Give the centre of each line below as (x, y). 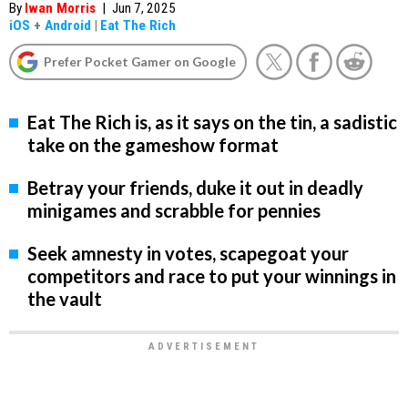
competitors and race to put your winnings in (212, 276)
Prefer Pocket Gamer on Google (140, 61)
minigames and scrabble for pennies (174, 211)
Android (68, 25)
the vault (65, 299)
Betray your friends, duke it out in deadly (195, 188)
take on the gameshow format (153, 145)
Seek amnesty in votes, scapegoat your (188, 254)
